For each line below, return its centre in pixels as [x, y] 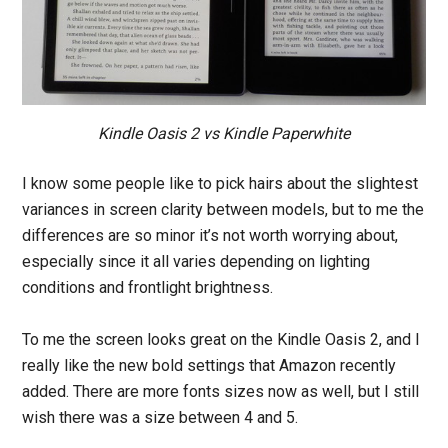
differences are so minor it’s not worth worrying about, [210, 236]
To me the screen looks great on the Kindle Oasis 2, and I [221, 340]
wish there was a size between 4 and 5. [160, 418]
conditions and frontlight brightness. [148, 288]
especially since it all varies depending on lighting [196, 262]
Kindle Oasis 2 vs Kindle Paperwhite [224, 134]
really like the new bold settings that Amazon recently [209, 366]
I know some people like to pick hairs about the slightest [220, 184]
